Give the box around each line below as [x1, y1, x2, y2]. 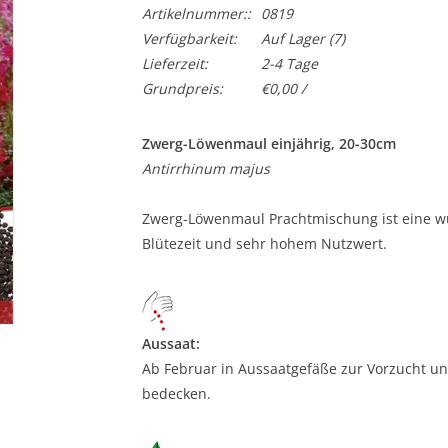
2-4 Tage [260, 54, 318, 73]
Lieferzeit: [141, 54, 208, 73]
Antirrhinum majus [141, 159, 270, 178]
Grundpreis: [141, 79, 223, 98]
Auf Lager [260, 29, 325, 48]
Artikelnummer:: [141, 4, 251, 23]
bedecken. [141, 384, 211, 403]
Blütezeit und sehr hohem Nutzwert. [141, 234, 387, 253]
